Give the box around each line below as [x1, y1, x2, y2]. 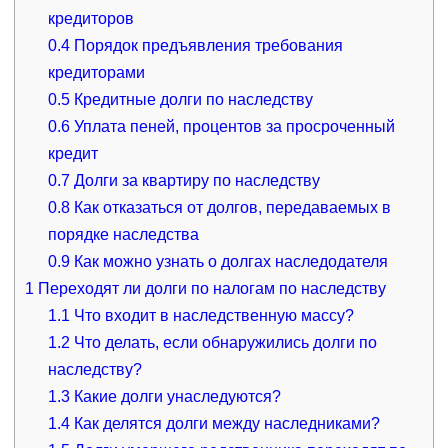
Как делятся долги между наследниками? [70, 414, 381, 432]
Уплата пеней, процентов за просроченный [70, 117, 396, 135]
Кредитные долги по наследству [70, 90, 314, 108]
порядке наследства [48, 225, 200, 243]
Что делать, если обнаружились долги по [70, 333, 378, 351]
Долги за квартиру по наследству [70, 171, 321, 189]
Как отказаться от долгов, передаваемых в [70, 198, 392, 216]
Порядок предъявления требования [70, 36, 344, 54]
